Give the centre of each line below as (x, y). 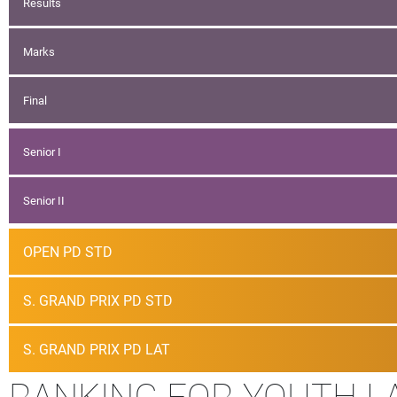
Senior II (44, 200)
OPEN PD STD (68, 252)
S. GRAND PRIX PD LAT (97, 349)
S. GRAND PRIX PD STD (98, 300)
